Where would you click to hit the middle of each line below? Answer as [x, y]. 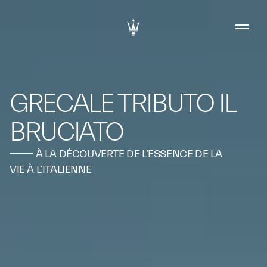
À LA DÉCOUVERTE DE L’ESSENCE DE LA [128, 154]
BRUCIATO [67, 132]
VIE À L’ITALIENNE [51, 170]
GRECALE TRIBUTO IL [122, 104]
